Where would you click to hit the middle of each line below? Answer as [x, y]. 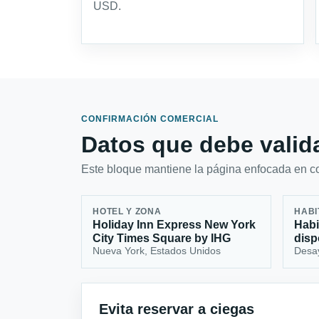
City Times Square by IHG [162, 239]
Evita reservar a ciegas [177, 309]
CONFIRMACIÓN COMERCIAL [150, 119]
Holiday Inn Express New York [174, 225]
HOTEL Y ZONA [127, 212]
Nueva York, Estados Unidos [157, 251]
